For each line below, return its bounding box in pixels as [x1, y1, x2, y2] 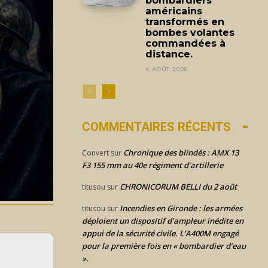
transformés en [145, 16, 225, 28]
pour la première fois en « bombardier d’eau [82, 240, 246, 251]
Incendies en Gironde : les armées [120, 202, 242, 214]
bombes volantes [145, 26, 235, 38]
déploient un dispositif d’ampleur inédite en [82, 215, 243, 226]
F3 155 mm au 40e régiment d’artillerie [82, 159, 223, 170]
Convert [82, 147, 109, 158]
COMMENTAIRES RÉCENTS [82, 119, 231, 134]
